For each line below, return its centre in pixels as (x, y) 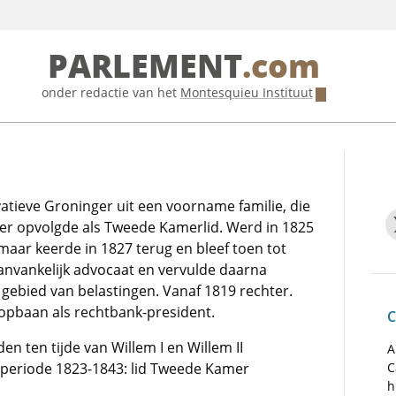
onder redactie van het (110, 92)
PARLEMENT (145, 67)
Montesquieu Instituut (246, 92)
